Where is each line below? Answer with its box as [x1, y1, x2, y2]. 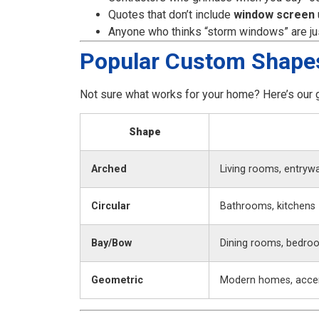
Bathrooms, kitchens [220, 200, 315, 213]
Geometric [91, 274, 143, 287]
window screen [234, 8, 315, 22]
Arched [91, 163, 127, 176]
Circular [91, 200, 130, 213]
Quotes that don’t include [108, 8, 234, 22]
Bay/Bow [91, 237, 132, 250]
